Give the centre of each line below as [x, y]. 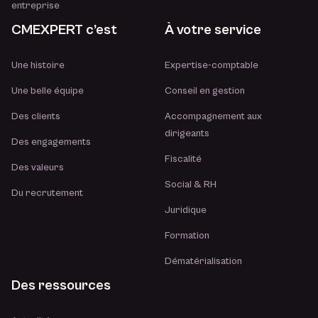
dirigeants [187, 134]
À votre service [213, 31]
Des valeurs [38, 168]
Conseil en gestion [205, 91]
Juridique [186, 210]
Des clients [36, 117]
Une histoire [38, 66]
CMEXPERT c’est [64, 31]
